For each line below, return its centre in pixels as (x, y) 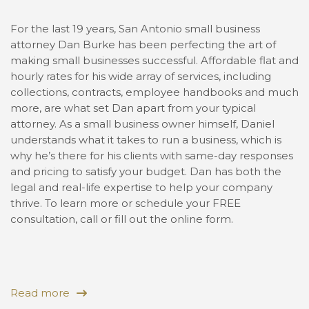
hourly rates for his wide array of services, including (141, 76)
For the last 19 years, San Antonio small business (135, 29)
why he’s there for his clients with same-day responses (152, 156)
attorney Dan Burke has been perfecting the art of (143, 44)
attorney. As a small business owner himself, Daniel (142, 124)
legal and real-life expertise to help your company (141, 187)
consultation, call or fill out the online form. (122, 219)
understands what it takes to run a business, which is (146, 140)
